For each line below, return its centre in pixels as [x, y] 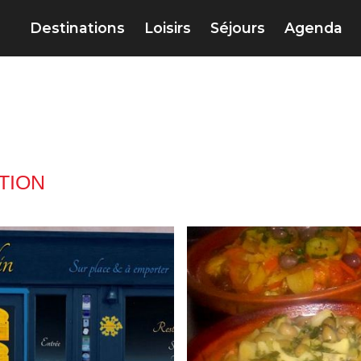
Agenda [313, 28]
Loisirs [168, 28]
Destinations [77, 28]
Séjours [238, 28]
